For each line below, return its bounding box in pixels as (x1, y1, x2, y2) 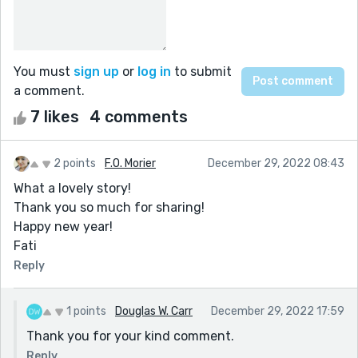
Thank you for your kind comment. (26, 328, 234, 344)
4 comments (89, 106, 188, 126)
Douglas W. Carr (115, 304, 193, 318)
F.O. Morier (105, 156, 156, 170)
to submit (171, 63, 232, 79)
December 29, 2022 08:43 (208, 156, 344, 170)
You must (14, 63, 74, 79)
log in (137, 63, 171, 79)
